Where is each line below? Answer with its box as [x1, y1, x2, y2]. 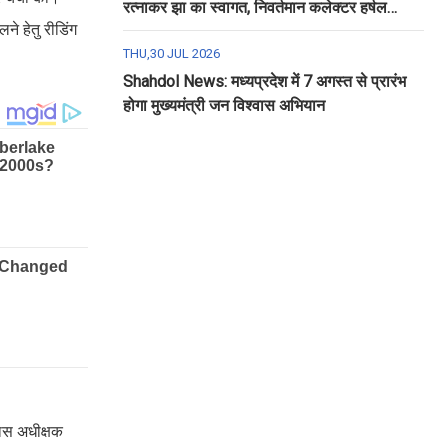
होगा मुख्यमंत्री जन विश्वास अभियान [122, 96, 325, 115]
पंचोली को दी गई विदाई [122, 22, 250, 41]
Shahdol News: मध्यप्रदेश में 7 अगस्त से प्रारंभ [122, 72, 406, 91]
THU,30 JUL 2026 [122, 46, 220, 61]
